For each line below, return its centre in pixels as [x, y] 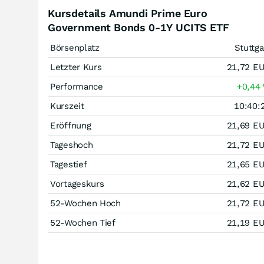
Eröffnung [71, 126]
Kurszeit [67, 106]
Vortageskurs [77, 184]
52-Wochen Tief [83, 223]
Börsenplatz [75, 48]
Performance [77, 87]
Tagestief [69, 164]
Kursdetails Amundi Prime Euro [128, 13]
